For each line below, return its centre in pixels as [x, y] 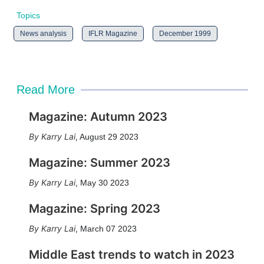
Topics [28, 15]
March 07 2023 [108, 229]
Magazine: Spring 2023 [94, 209]
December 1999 [185, 34]
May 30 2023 [104, 183]
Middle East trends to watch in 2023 [131, 255]
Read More [45, 90]
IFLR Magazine [113, 34]
